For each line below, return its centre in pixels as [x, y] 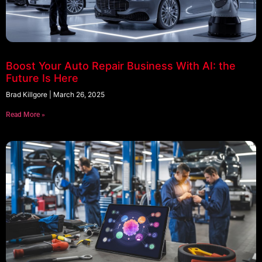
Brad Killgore [27, 94]
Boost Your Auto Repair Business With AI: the [121, 66]
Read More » [25, 115]
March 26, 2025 [78, 94]
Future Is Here [42, 78]
